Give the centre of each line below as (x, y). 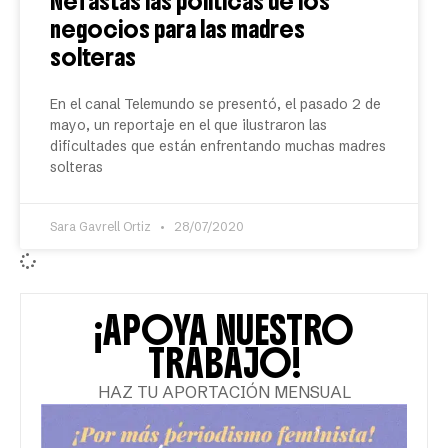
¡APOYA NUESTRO (224, 330)
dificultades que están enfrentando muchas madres (218, 146)
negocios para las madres (177, 29)
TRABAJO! (224, 363)
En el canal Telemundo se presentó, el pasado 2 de (215, 104)
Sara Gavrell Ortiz (102, 226)
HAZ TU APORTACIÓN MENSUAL (224, 392)
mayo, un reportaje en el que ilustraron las (188, 125)
